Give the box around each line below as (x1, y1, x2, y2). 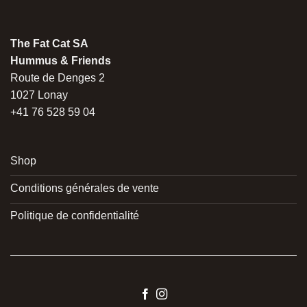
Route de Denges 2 (10, 72, 105, 84)
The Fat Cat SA (10, 38, 88, 50)
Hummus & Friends (10, 55, 111, 67)
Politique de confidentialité (10, 209, 139, 221)
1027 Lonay (10, 89, 68, 101)
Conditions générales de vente (10, 182, 159, 194)
